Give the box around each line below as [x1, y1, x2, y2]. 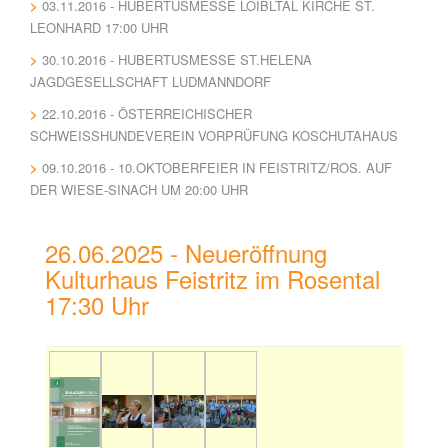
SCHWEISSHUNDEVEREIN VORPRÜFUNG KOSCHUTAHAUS [30, 126, 389, 145]
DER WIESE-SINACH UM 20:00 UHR [30, 180, 248, 199]
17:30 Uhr [45, 287, 149, 322]
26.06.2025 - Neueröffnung [45, 235, 327, 270]
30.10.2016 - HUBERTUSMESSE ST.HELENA [42, 50, 312, 69]
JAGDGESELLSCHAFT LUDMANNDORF [30, 72, 271, 91]
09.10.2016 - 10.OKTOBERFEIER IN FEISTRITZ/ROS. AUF [42, 158, 392, 177]
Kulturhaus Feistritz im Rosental [45, 261, 380, 296]
